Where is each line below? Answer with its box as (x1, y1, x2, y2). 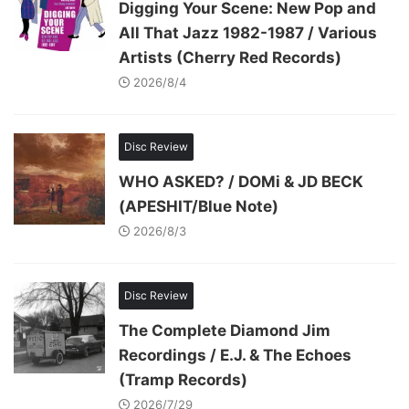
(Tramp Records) (119, 371, 247, 390)
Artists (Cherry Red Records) (119, 48, 341, 68)
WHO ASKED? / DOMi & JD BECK (119, 173, 363, 192)
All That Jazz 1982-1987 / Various (119, 24, 377, 43)
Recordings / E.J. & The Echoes (119, 346, 351, 365)
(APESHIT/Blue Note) (119, 197, 278, 216)
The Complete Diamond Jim (119, 321, 330, 341)
